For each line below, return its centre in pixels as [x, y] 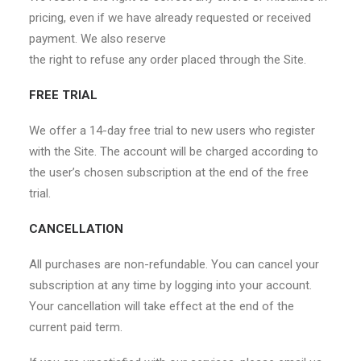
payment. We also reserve [98, 39]
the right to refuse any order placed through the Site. [168, 60]
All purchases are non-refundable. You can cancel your [174, 264]
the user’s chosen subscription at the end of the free [169, 172]
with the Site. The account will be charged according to [174, 151]
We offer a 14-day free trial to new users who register [172, 131]
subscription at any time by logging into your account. [170, 285]
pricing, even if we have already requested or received [170, 18]
